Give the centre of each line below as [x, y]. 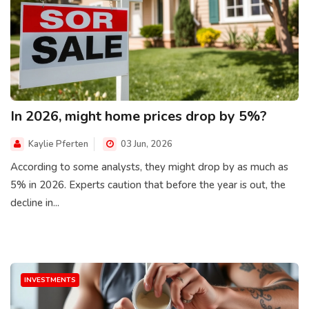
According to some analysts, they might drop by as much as [149, 167]
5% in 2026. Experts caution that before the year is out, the [148, 185]
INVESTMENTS [50, 280]
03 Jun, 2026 [146, 144]
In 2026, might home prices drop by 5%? [139, 116]
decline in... [35, 202]
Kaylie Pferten [58, 144]
